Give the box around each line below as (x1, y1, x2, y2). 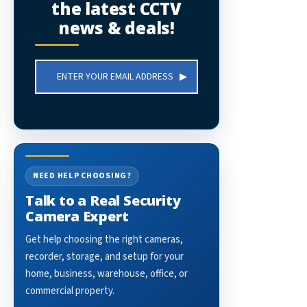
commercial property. (25, 283, 114, 298)
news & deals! (58, 16, 175, 39)
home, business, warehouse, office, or (25, 266, 188, 281)
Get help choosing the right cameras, (25, 232, 183, 247)
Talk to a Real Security (25, 191, 181, 210)
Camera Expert (25, 206, 129, 225)
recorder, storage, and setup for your (25, 249, 184, 264)
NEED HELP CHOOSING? (33, 169, 132, 182)
